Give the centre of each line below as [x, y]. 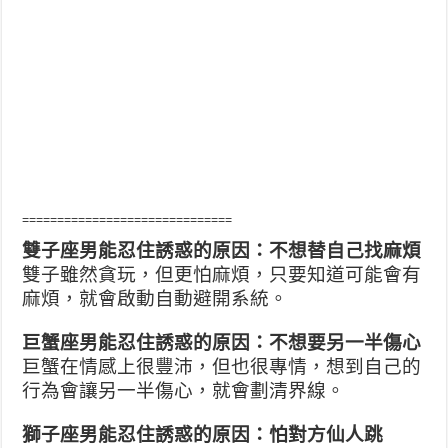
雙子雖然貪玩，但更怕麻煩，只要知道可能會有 [222, 274]
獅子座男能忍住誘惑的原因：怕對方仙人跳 [203, 434]
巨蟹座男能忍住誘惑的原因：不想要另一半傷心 [222, 342]
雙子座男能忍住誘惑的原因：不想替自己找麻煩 [222, 250]
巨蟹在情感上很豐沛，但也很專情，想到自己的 [222, 366]
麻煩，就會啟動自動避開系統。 [155, 298]
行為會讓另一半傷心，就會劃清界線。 [184, 390]
